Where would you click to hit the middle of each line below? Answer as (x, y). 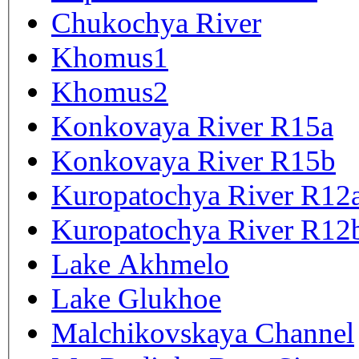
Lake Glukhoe (136, 298)
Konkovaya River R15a (192, 126)
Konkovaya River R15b (194, 160)
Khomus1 (110, 57)
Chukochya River (156, 22)
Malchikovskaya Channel (203, 333)
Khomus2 (110, 91)
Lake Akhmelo (140, 264)
